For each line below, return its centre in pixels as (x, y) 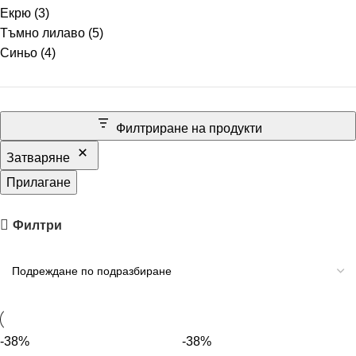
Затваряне (38, 157)
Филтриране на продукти (189, 128)
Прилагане (39, 182)
